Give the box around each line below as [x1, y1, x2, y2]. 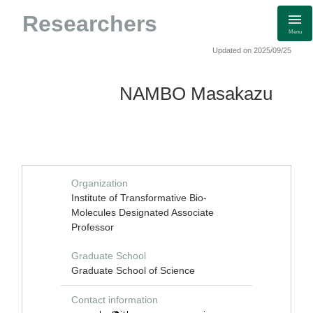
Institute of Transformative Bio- [71, 192, 207, 203]
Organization [71, 177, 128, 189]
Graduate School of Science [71, 265, 195, 276]
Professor [71, 221, 114, 233]
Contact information [71, 294, 158, 305]
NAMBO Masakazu [119, 84, 272, 103]
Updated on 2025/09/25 [212, 46, 291, 54]
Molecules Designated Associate [71, 207, 214, 218]
